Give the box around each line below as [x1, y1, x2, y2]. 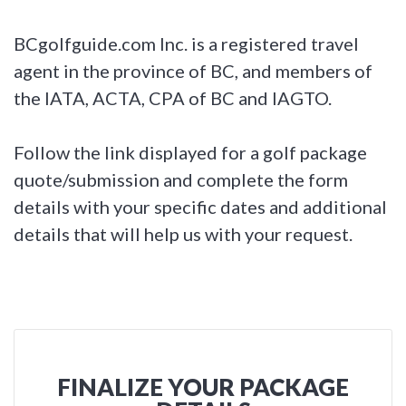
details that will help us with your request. [14, 222, 353, 245]
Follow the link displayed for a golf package [14, 140, 367, 163]
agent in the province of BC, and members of [14, 59, 372, 82]
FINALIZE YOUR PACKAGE [57, 372, 349, 401]
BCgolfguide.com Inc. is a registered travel [14, 32, 359, 54]
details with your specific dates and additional [14, 195, 387, 217]
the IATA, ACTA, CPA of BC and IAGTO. [14, 86, 332, 109]
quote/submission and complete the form [14, 168, 348, 190]
